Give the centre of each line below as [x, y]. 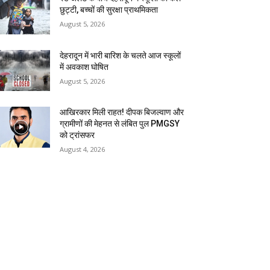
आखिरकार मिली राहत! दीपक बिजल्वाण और [122, 112]
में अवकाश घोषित [84, 67]
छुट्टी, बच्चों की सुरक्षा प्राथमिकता [109, 10]
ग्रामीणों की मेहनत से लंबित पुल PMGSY [120, 123]
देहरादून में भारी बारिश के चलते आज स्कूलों [121, 55]
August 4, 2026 [83, 149]
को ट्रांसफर [77, 135]
